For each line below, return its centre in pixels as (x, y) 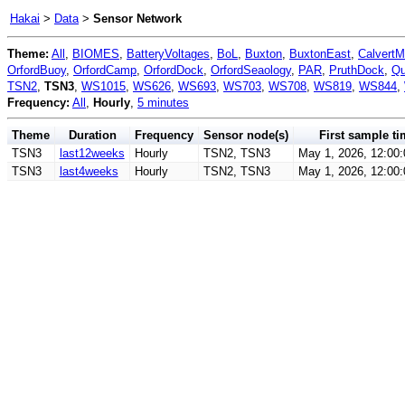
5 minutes (163, 103)
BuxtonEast (320, 54)
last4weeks (89, 171)
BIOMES (96, 54)
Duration (92, 135)
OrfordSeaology (251, 70)
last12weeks (92, 153)
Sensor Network (137, 19)
